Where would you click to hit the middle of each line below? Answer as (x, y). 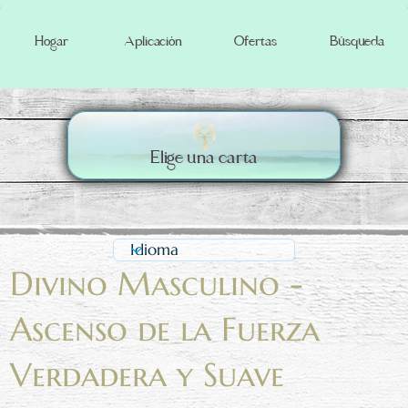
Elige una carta (204, 160)
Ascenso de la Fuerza (165, 330)
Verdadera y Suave (148, 375)
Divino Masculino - (157, 284)
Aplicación (153, 45)
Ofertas (255, 45)
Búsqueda (357, 45)
